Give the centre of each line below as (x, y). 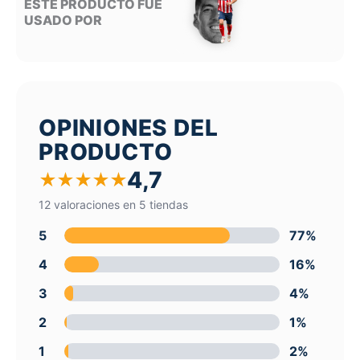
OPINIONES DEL (129, 127)
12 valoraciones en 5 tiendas (113, 204)
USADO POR (63, 20)
